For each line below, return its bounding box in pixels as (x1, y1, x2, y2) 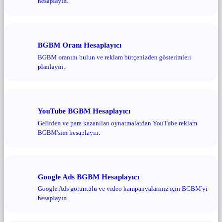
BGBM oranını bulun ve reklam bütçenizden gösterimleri (38, 53, 191, 61)
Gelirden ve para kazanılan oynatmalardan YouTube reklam (38, 119, 197, 127)
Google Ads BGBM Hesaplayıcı (38, 172, 139, 181)
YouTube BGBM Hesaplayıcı (38, 107, 130, 115)
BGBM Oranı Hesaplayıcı (38, 41, 121, 50)
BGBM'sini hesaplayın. (38, 128, 100, 136)
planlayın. (38, 62, 65, 70)
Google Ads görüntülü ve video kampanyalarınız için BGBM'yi (38, 185, 208, 193)
